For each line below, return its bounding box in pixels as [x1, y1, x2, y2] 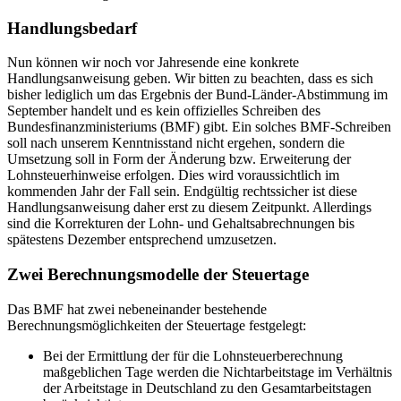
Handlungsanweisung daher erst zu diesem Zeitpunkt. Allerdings [7, 200, 371, 216]
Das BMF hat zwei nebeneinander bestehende [7, 301, 267, 317]
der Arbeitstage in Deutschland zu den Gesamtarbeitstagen [43, 380, 371, 396]
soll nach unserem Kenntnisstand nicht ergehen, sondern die [7, 135, 345, 151]
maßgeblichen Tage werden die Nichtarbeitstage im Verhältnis [43, 363, 392, 380]
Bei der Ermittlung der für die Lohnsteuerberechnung [43, 347, 343, 363]
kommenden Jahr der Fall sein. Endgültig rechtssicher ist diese [7, 183, 357, 200]
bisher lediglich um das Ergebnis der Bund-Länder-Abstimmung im [7, 87, 388, 103]
